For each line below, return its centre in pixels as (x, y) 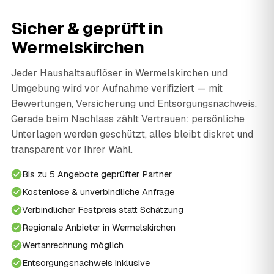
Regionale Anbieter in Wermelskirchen (99, 228)
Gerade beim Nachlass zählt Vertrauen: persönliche (128, 119)
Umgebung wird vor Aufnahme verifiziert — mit (117, 89)
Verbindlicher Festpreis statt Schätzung (103, 210)
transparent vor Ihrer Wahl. (72, 150)
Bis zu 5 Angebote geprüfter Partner (97, 174)
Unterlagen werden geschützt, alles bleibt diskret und (132, 135)
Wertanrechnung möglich (73, 245)
